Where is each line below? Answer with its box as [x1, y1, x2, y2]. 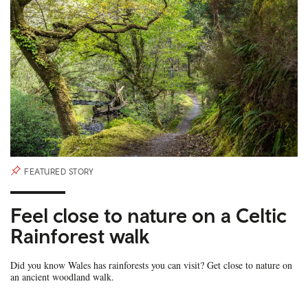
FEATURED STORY [24, 167, 93, 177]
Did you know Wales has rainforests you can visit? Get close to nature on [10, 258, 292, 272]
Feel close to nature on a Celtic [10, 203, 287, 228]
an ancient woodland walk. [10, 270, 114, 284]
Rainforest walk [10, 223, 150, 248]
